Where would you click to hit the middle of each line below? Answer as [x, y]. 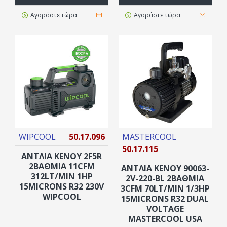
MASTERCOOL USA [165, 219]
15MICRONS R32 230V [62, 186]
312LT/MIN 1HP [62, 176]
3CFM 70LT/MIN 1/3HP [165, 188]
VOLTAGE [165, 209]
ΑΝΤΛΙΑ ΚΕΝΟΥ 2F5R [62, 156]
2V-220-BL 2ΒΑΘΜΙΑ [165, 178]
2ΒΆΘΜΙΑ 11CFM [62, 166]
